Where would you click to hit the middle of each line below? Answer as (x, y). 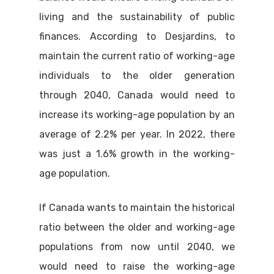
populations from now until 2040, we (137, 247)
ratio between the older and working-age (137, 228)
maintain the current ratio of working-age (137, 56)
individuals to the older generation (137, 76)
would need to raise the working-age (137, 267)
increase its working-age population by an (137, 115)
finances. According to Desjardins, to (137, 37)
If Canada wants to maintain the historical (137, 208)
